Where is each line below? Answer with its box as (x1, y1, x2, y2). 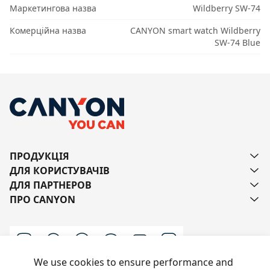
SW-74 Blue (214, 37, 260, 49)
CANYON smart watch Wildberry (130, 25, 260, 37)
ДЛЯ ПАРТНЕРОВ (10, 178, 92, 192)
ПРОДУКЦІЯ (10, 149, 69, 163)
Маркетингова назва (10, 2, 96, 14)
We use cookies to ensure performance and (34, 256, 233, 269)
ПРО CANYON (10, 193, 75, 207)
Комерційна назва (10, 25, 86, 37)
